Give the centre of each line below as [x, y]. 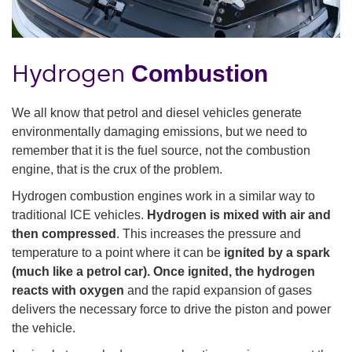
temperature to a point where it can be [116, 252]
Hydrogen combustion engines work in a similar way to [163, 196]
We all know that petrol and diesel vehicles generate [157, 112]
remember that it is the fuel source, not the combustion [161, 150]
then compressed [64, 233]
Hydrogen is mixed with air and [239, 214]
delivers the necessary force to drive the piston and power [171, 309]
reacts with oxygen [68, 290]
